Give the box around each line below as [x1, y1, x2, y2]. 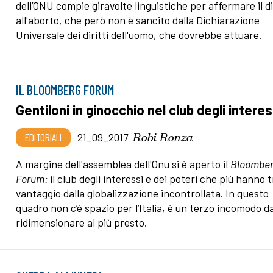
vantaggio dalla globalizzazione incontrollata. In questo [16, 186, 269, 200]
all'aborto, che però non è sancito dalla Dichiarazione [16, 13, 260, 27]
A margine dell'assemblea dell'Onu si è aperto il [16, 157, 231, 171]
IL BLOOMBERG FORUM [16, 81, 115, 97]
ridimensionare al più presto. [16, 215, 147, 229]
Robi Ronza [133, 127, 194, 146]
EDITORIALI [25, 130, 62, 144]
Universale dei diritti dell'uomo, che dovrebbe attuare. [16, 27, 264, 41]
